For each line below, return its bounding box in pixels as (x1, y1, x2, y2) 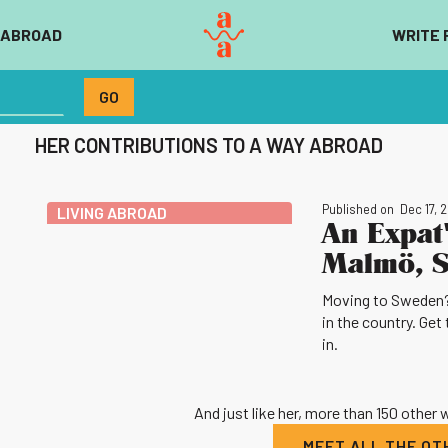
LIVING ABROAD (56, 203, 167, 222)
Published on (321, 201, 394, 217)
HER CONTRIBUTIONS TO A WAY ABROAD (34, 133, 383, 157)
